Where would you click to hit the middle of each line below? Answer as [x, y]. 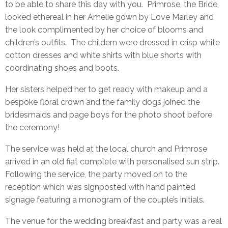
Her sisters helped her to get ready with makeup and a [106, 89]
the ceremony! [32, 127]
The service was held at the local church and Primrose [106, 149]
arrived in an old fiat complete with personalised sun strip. [113, 161]
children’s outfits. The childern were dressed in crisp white [112, 42]
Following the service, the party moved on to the [96, 174]
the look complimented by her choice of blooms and [104, 30]
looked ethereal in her [46, 17]
